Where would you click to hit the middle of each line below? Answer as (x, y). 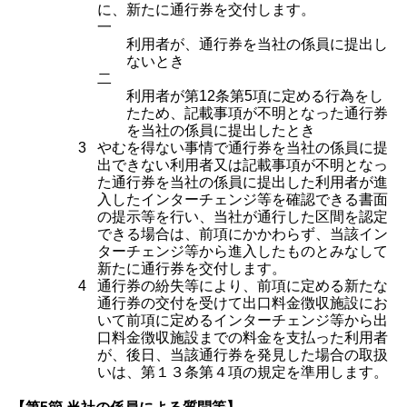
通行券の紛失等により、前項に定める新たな (243, 286)
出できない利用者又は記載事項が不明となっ (243, 165)
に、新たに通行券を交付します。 (206, 10)
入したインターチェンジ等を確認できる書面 (243, 199)
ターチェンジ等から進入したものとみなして (243, 251)
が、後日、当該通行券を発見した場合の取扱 (243, 355)
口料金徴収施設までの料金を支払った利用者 (243, 338)
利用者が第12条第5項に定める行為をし (255, 96)
